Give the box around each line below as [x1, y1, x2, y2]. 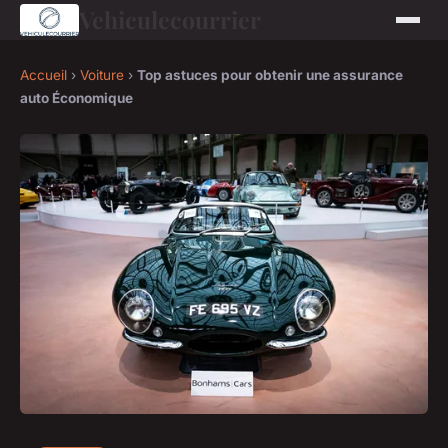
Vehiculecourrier [78, 4, 261, 35]
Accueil [20, 67, 67, 83]
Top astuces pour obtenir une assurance [137, 67, 403, 83]
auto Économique [20, 90, 133, 106]
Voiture [80, 67, 124, 83]
